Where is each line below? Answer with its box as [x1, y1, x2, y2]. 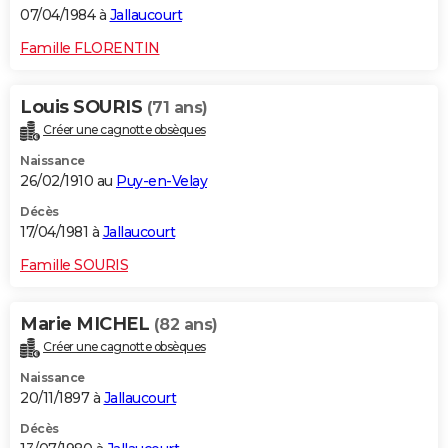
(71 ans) [146, 97, 208, 117]
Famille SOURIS [20, 255, 128, 274]
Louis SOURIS [20, 95, 147, 118]
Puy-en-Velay [116, 171, 207, 190]
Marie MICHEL [20, 312, 154, 335]
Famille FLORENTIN [20, 38, 160, 57]
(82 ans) [153, 314, 218, 334]
